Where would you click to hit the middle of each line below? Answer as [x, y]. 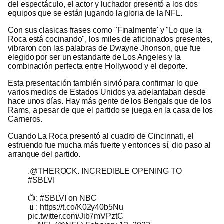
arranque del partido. [44, 154]
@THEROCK [54, 171]
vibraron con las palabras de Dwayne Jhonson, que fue [104, 48]
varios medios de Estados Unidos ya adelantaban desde [107, 92]
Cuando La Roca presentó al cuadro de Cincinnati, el [101, 136]
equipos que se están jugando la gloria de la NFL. [95, 13]
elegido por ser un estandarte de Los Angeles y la [95, 57]
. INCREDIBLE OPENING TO [130, 171]
